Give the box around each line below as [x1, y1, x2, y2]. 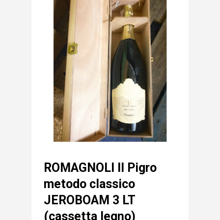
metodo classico [44, 177, 135, 192]
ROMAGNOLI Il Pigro [44, 161, 157, 175]
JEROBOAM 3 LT [44, 193, 135, 208]
